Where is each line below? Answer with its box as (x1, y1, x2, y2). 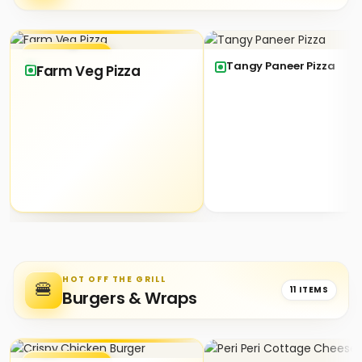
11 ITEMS (288, 284, 329, 297)
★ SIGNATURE (32, 47, 103, 60)
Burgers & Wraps (62, 287, 197, 310)
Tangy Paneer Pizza (226, 57, 335, 74)
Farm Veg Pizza (36, 61, 141, 81)
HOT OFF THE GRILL (62, 273, 166, 286)
